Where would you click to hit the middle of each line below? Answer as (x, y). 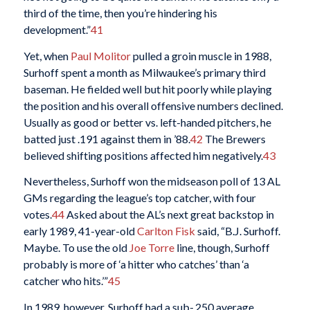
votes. (37, 215)
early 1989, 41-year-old (80, 231)
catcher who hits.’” (65, 281)
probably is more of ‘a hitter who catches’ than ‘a (136, 264)
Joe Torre (152, 248)
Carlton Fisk (166, 231)
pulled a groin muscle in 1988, (201, 55)
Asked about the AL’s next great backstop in (169, 215)
